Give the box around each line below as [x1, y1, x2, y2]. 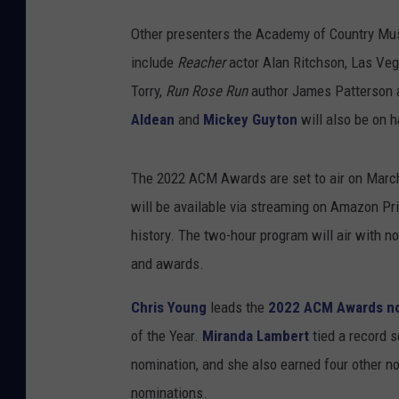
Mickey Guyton [203, 110, 297, 129]
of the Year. [131, 327, 202, 346]
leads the [207, 298, 268, 317]
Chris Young [131, 298, 207, 317]
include [131, 53, 177, 72]
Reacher [177, 53, 229, 72]
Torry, [131, 82, 166, 101]
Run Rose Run [166, 82, 248, 101]
